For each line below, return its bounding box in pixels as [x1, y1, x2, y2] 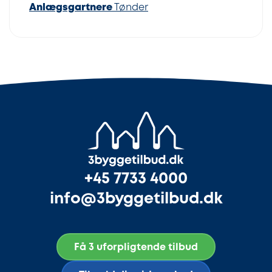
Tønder [112, 2, 148, 12]
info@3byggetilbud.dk [49, 191, 223, 206]
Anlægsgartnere [29, 2, 112, 12]
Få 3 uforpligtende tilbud [74, 243, 198, 253]
